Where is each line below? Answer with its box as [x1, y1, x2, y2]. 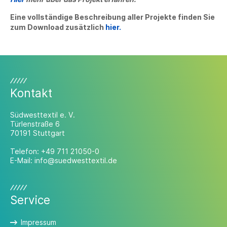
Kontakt [10, 86, 52, 100]
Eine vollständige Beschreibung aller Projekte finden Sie [10, 13, 215, 21]
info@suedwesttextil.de [34, 156, 117, 165]
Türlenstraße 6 [10, 120, 60, 128]
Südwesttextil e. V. [10, 110, 75, 119]
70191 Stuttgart [10, 129, 65, 137]
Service [10, 193, 50, 207]
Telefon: [10, 147, 41, 156]
